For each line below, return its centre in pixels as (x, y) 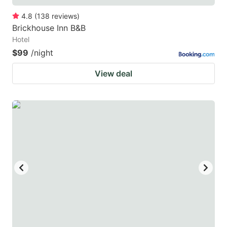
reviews (64, 16)
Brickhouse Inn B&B (49, 28)
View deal (113, 73)
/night (42, 52)
